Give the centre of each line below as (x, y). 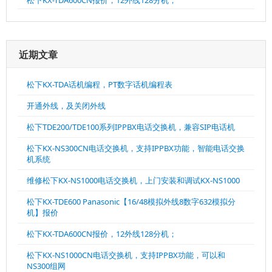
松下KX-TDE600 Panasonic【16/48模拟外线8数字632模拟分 (131, 202)
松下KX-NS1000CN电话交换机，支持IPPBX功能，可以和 (126, 255)
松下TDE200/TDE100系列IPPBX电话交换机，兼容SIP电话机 (131, 127)
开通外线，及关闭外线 (66, 106)
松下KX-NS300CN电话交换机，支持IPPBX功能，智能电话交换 (136, 148)
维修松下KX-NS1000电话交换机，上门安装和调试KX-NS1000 (133, 180)
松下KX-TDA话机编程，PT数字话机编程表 (100, 84)
